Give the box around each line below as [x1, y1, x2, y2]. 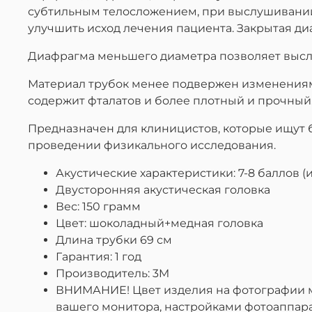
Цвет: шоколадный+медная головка [56, 216, 263, 230]
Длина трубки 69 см [56, 233, 172, 247]
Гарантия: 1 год [56, 249, 141, 263]
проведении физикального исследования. [28, 138, 276, 152]
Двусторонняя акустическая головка [56, 182, 270, 196]
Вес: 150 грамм [56, 199, 141, 213]
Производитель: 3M [56, 266, 169, 280]
